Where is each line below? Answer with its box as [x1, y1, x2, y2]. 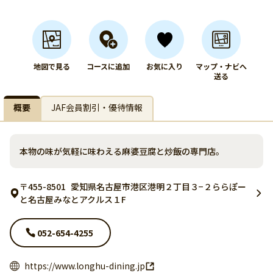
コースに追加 [87, 61, 130, 71]
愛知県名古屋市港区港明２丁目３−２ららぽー [71, 180, 246, 193]
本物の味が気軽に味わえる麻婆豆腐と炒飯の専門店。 [19, 145, 224, 157]
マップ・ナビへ [195, 61, 247, 71]
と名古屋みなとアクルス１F [19, 193, 126, 205]
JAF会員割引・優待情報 [51, 101, 143, 113]
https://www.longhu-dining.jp [24, 260, 145, 272]
